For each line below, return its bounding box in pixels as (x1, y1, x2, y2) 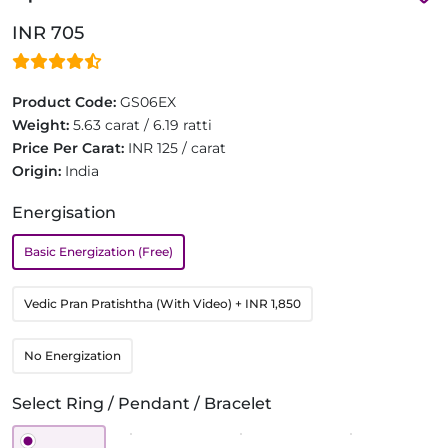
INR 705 (12, 21, 84, 44)
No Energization (24, 347, 121, 363)
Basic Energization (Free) (24, 243, 173, 259)
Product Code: (12, 92, 120, 111)
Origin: (12, 161, 65, 180)
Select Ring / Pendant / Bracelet (12, 393, 272, 413)
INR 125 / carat (128, 138, 226, 157)
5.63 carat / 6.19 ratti (73, 115, 212, 134)
